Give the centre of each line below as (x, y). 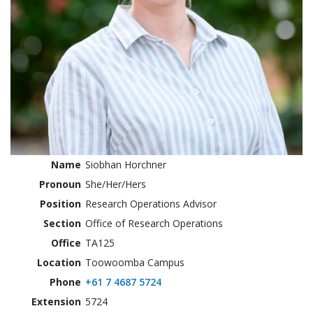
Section (62, 223)
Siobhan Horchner (126, 164)
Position (60, 203)
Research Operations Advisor (151, 203)
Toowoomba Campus (135, 262)
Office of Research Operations (154, 223)
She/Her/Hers (116, 184)
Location (59, 262)
